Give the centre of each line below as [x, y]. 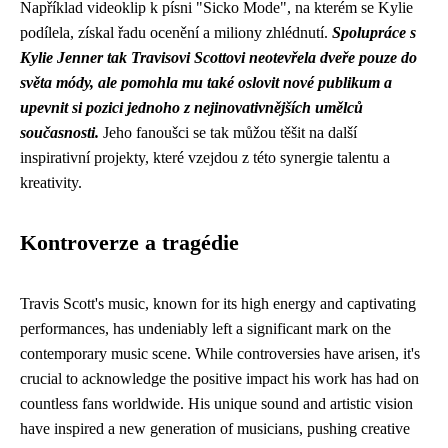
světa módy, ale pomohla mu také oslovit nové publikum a [206, 82]
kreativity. [51, 182]
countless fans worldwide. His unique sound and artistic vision [216, 403]
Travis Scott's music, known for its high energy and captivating [218, 303]
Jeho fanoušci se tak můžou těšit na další [228, 132]
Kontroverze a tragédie [129, 243]
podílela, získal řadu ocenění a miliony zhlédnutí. [176, 32]
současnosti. [59, 132]
